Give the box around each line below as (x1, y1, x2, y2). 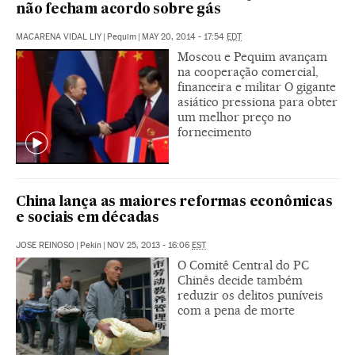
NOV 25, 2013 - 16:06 (107, 239, 192, 250)
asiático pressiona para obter (177, 94, 338, 109)
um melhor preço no (177, 109, 292, 124)
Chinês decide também (177, 272, 303, 288)
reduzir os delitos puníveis (177, 287, 323, 303)
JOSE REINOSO (16, 239, 74, 250)
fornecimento (177, 124, 252, 139)
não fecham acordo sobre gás (16, 2, 221, 17)
